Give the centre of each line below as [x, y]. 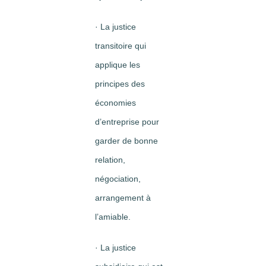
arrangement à [123, 198]
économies [115, 103]
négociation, [118, 179]
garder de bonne [126, 141]
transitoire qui [121, 46]
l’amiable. [113, 217]
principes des [120, 84]
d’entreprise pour [127, 122]
